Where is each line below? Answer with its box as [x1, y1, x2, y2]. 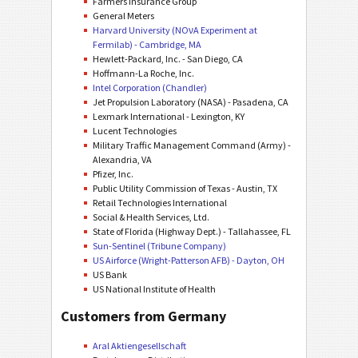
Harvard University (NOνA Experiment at [93, 24, 257, 36]
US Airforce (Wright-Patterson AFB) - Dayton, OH [93, 254, 284, 266]
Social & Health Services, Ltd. [93, 211, 209, 223]
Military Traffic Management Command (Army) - [93, 139, 291, 151]
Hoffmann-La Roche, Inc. [93, 67, 194, 79]
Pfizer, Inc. [93, 168, 133, 180]
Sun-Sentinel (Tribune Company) [93, 240, 226, 252]
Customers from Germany [61, 307, 226, 325]
